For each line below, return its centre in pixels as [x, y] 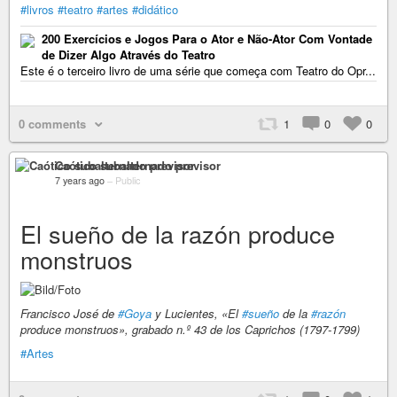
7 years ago [80, 180]
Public [128, 180]
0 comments [52, 124]
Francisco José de [69, 313]
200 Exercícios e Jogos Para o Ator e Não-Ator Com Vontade [207, 39]
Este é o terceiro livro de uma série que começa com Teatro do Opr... [198, 70]
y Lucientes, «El [197, 313]
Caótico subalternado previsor [138, 165]
